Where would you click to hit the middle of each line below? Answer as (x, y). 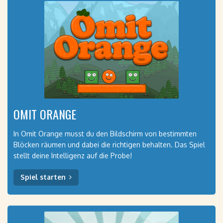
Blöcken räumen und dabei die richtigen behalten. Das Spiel (109, 145)
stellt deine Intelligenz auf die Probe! (73, 156)
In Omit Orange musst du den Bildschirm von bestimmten (105, 134)
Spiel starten (43, 177)
